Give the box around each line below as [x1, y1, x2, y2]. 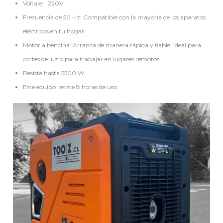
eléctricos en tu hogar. [23, 27, 86, 35]
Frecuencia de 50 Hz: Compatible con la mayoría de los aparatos [23, 13, 206, 21]
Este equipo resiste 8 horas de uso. [23, 83, 119, 91]
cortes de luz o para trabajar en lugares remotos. [23, 55, 161, 63]
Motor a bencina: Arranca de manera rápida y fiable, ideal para [23, 41, 202, 49]
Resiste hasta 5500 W [23, 69, 85, 77]
